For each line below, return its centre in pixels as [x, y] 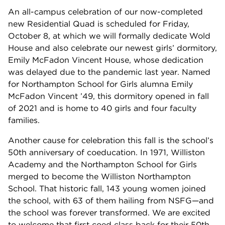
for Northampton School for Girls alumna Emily [100, 84]
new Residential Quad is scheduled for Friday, [99, 24]
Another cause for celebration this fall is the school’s [111, 140]
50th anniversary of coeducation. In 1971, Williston [106, 152]
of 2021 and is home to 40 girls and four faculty [102, 108]
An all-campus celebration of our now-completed [105, 12]
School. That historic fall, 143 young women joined [107, 189]
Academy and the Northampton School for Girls [102, 164]
